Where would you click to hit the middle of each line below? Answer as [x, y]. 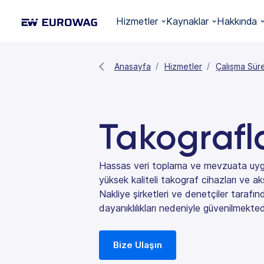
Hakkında [237, 22]
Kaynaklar [188, 22]
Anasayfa [133, 67]
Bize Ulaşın [138, 245]
